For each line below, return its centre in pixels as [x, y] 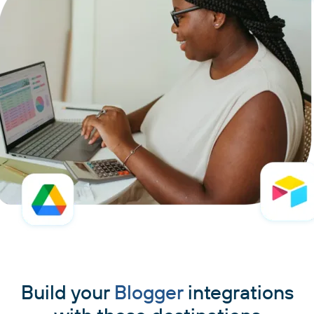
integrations [238, 292]
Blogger [148, 292]
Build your [67, 292]
